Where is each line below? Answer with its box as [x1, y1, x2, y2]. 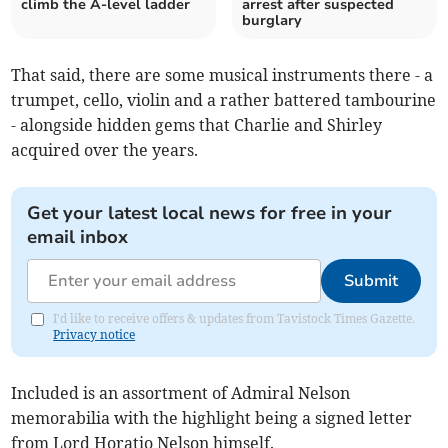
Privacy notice [53, 327, 136, 343]
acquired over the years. [11, 140, 199, 161]
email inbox [27, 225, 129, 250]
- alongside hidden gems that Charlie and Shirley [11, 115, 383, 136]
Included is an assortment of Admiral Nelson [11, 383, 351, 404]
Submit [343, 270, 398, 293]
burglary [242, 11, 302, 31]
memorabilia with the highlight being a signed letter [11, 408, 413, 429]
